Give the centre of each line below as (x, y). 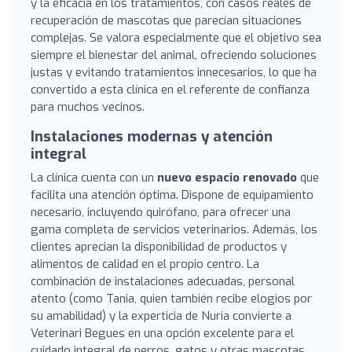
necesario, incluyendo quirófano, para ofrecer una (161, 212)
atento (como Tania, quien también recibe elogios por (171, 298)
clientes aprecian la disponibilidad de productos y (159, 246)
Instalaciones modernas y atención (152, 136)
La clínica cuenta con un (94, 177)
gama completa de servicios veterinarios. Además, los (174, 229)
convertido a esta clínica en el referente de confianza (170, 89)
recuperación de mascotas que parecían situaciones (166, 20)
